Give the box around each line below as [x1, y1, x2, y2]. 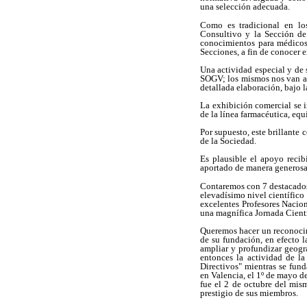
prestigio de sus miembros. [200, 287, 298, 298]
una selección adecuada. [200, 1, 290, 12]
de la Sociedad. [200, 136, 256, 147]
